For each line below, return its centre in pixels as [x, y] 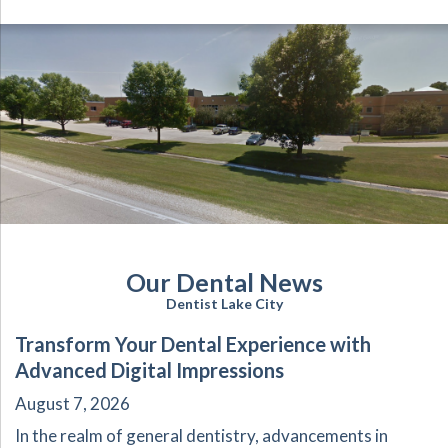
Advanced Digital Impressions [149, 369]
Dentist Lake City [224, 303]
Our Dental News [224, 281]
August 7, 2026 [72, 403]
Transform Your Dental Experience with [193, 343]
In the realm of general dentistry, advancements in [201, 435]
